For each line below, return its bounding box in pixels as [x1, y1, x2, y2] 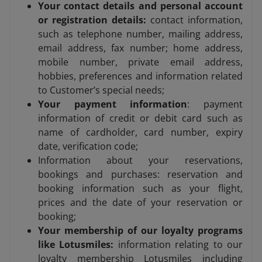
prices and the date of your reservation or [38, 196, 243, 209]
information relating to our [113, 238, 243, 251]
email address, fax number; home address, [38, 42, 243, 55]
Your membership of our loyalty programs [38, 224, 243, 237]
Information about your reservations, [38, 154, 243, 167]
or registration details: [38, 13, 150, 27]
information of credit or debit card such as [38, 112, 243, 125]
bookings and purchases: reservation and [38, 168, 243, 181]
